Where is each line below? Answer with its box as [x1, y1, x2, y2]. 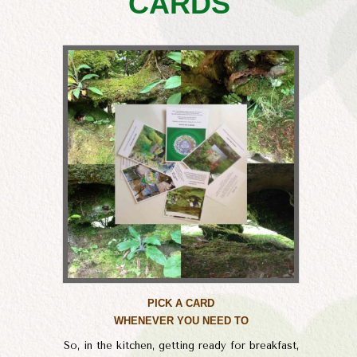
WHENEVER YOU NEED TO [113, 314, 249, 327]
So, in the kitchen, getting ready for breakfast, [63, 339, 299, 352]
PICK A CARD [147, 296, 214, 309]
